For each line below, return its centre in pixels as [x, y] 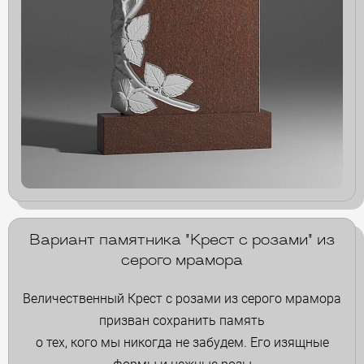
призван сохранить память [182, 320]
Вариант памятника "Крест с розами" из [182, 240]
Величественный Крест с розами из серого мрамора [182, 298]
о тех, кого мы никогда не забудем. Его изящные [182, 342]
